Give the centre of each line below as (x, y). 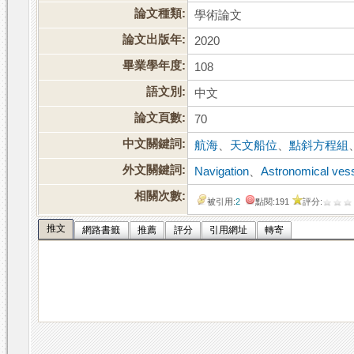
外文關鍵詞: (154, 170)
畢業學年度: (154, 66)
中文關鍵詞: (154, 144)
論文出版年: (154, 40)
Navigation (222, 172)
